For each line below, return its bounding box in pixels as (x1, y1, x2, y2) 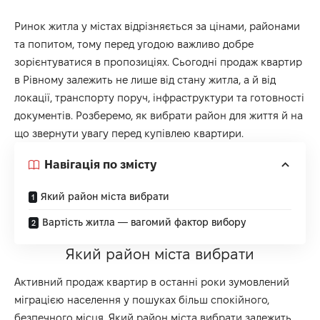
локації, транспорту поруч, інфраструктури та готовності (14, 91, 304, 104)
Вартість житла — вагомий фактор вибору (42, 216, 246, 228)
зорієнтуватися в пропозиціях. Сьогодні (14, 55, 220, 68)
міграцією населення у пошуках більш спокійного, (14, 294, 269, 306)
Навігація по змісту (44, 158, 156, 171)
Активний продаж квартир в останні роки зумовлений (14, 276, 289, 289)
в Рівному (14, 73, 64, 86)
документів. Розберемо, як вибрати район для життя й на (14, 109, 303, 121)
